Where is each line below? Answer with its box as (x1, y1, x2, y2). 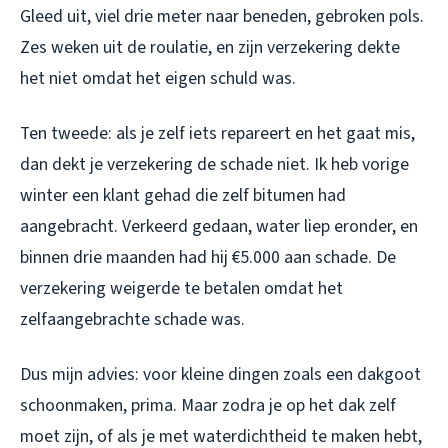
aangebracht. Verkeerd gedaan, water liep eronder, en (20, 213, 418, 239)
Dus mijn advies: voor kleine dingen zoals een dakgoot (20, 361, 421, 387)
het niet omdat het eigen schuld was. (20, 65, 296, 91)
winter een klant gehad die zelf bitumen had (20, 182, 346, 208)
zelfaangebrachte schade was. (20, 306, 245, 332)
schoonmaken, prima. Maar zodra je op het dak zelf (20, 392, 396, 418)
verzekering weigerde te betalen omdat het (20, 275, 343, 301)
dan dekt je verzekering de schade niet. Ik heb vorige (20, 151, 409, 177)
